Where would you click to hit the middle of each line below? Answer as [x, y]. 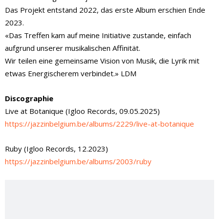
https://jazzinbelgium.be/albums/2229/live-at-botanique [99, 123]
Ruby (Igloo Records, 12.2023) [56, 148]
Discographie [29, 98]
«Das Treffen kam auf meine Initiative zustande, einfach [98, 35]
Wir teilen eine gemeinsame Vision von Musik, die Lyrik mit [102, 60]
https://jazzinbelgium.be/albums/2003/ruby [78, 161]
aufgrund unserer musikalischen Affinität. [73, 48]
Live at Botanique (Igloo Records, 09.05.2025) [82, 111]
